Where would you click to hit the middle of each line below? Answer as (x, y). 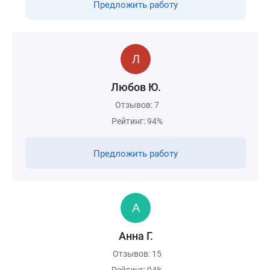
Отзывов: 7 (137, 105)
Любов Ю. (136, 87)
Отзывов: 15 (137, 254)
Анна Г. (136, 236)
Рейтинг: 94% (137, 121)
